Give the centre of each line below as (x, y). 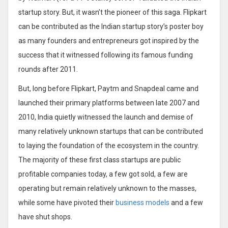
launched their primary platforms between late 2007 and (109, 103)
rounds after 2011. (48, 69)
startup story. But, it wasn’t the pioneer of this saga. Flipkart (112, 12)
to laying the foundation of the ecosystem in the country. (109, 145)
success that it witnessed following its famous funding (106, 55)
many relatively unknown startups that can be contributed (111, 131)
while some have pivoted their (67, 202)
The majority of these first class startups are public (99, 160)
